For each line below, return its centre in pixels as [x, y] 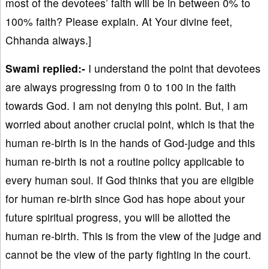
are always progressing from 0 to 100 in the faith [121, 86]
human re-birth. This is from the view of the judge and [133, 235]
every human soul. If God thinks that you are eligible [130, 180]
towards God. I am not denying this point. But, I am [127, 105]
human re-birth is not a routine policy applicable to [125, 161]
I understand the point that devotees [173, 68]
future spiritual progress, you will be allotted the [118, 217]
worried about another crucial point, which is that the [130, 124]
